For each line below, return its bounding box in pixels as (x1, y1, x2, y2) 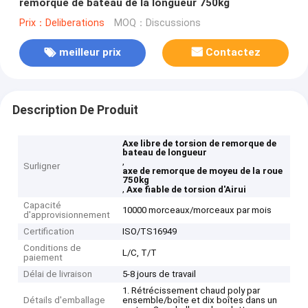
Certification (23, 226, 75, 237)
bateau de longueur (122, 147, 208, 158)
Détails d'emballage (23, 295, 106, 306)
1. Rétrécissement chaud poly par (122, 285, 261, 296)
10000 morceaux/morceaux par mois (122, 205, 272, 216)
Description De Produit (12, 102, 138, 117)
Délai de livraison (23, 269, 93, 280)
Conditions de (23, 243, 82, 254)
